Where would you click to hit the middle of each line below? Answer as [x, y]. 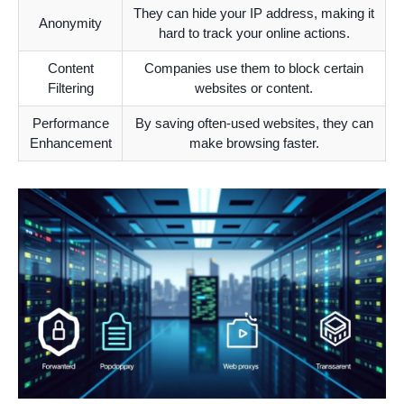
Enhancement [70, 143]
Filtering [70, 88]
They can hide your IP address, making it [254, 13]
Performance [70, 123]
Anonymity [70, 23]
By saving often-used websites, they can [254, 123]
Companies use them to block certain [254, 68]
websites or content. [254, 88]
